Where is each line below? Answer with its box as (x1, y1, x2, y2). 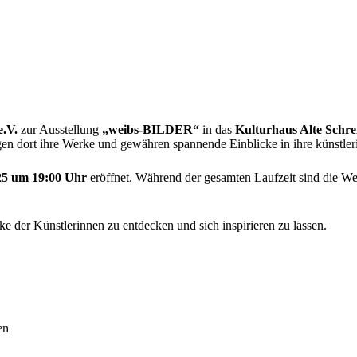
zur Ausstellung (18, 122, 102, 136)
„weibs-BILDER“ (102, 122, 199, 136)
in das (199, 122, 235, 136)
